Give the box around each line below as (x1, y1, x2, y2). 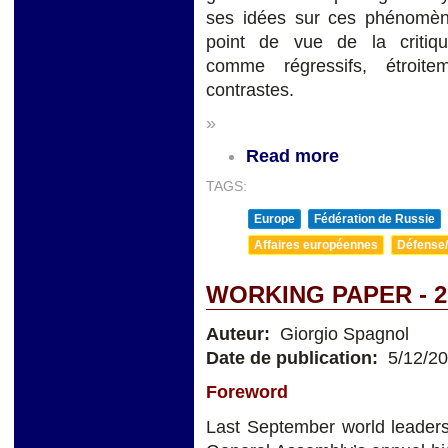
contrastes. (206, 79, 294, 100)
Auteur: (206, 323, 275, 344)
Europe (254, 211, 295, 226)
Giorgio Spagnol (275, 323, 409, 344)
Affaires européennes (254, 237, 378, 252)
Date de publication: (206, 347, 383, 368)
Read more (246, 145, 339, 166)
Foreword (206, 382, 288, 403)
